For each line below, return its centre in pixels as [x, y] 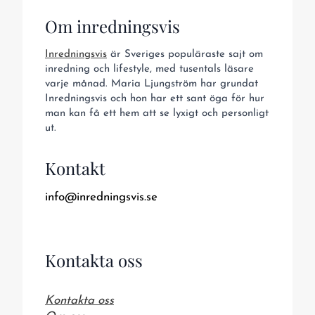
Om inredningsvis [112, 26]
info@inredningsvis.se [101, 197]
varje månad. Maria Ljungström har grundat [152, 84]
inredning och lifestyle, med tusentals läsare [149, 69]
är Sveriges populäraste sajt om [185, 54]
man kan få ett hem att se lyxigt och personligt [157, 113]
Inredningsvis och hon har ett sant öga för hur [155, 98]
